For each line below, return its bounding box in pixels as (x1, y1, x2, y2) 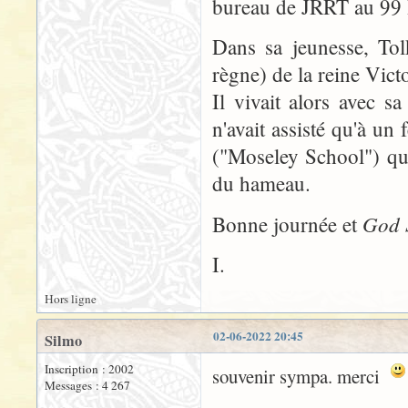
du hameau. (212, 169, 311, 197)
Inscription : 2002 (45, 361, 134, 377)
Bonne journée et (212, 210, 362, 238)
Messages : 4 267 (45, 377, 130, 393)
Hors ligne (45, 291, 97, 307)
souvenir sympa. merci (212, 363, 391, 389)
